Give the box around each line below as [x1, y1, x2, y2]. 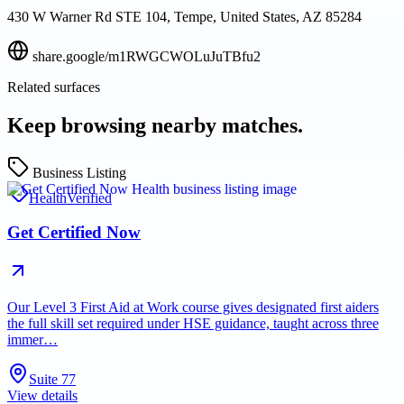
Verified [67, 189, 112, 206]
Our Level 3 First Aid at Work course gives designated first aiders [7, 299, 379, 316]
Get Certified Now [7, 223, 141, 243]
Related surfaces [7, 78, 100, 95]
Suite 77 [29, 372, 76, 388]
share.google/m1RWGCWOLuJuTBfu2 [32, 48, 261, 64]
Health [29, 189, 67, 206]
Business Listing [32, 164, 126, 180]
